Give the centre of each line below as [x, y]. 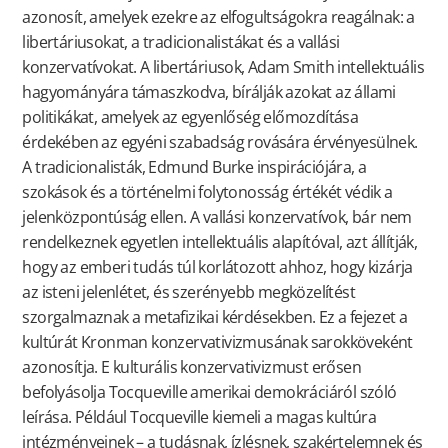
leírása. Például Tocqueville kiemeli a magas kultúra [199, 416]
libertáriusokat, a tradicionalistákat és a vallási [181, 41]
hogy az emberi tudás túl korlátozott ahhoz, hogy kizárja [217, 266]
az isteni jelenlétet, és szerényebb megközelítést [188, 291]
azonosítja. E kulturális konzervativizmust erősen [191, 366]
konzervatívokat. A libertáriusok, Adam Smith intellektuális [223, 66]
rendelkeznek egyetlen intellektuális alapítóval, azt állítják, [220, 241]
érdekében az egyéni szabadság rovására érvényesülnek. [220, 141]
